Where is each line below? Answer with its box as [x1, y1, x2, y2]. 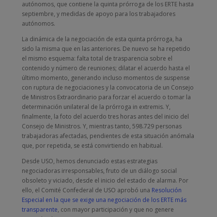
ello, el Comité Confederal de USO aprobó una [21, 186, 150, 194]
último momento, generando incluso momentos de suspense [21, 74, 190, 82]
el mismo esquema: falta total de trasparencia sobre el [21, 54, 172, 62]
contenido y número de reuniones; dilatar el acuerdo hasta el [21, 64, 190, 72]
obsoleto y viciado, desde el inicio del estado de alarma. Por [21, 176, 188, 185]
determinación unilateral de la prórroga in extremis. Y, [21, 103, 170, 111]
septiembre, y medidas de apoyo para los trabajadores [21, 10, 175, 18]
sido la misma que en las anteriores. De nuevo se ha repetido [21, 45, 190, 53]
